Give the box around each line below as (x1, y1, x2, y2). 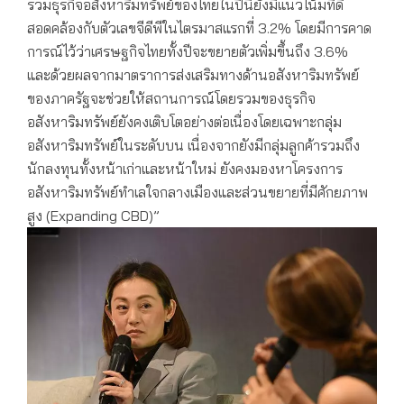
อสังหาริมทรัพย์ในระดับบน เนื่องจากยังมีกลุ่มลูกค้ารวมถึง (27, 135, 360, 154)
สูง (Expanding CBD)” (27, 206, 160, 225)
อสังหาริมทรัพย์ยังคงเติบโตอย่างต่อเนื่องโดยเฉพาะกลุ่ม (27, 112, 342, 131)
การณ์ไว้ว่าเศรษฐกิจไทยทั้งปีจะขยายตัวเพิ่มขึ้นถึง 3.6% (27, 41, 352, 60)
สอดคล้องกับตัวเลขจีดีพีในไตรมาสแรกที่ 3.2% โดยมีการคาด (27, 18, 372, 37)
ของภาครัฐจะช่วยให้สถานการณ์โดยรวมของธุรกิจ (27, 88, 316, 107)
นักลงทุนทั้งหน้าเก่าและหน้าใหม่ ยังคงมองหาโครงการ (27, 159, 343, 178)
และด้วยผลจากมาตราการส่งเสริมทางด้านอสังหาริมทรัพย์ (27, 65, 359, 84)
